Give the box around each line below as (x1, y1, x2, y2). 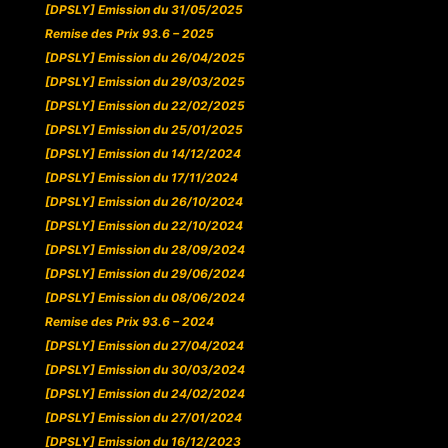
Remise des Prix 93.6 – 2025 (44, 26, 214, 42)
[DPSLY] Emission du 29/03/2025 (44, 74, 245, 90)
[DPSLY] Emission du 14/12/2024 (44, 146, 241, 162)
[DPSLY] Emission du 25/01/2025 (44, 122, 243, 138)
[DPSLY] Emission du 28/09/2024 (44, 242, 245, 258)
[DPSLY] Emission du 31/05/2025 (44, 2, 243, 18)
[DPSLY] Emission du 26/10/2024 (44, 194, 243, 210)
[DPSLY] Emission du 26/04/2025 (44, 50, 245, 66)
